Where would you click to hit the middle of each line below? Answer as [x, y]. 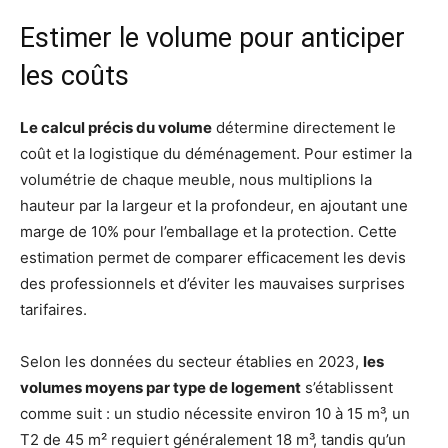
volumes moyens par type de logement [160, 388]
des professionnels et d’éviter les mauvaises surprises [212, 284]
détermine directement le [304, 128]
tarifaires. [53, 310]
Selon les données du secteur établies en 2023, [191, 362]
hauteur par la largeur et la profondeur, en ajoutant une [214, 206]
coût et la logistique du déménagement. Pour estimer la [216, 154]
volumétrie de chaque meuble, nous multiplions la [196, 180]
